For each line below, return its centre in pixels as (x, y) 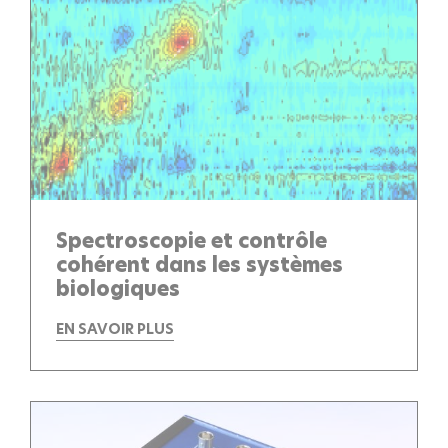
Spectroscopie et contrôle (191, 240)
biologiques (118, 288)
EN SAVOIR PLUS (115, 328)
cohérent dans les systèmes (199, 264)
